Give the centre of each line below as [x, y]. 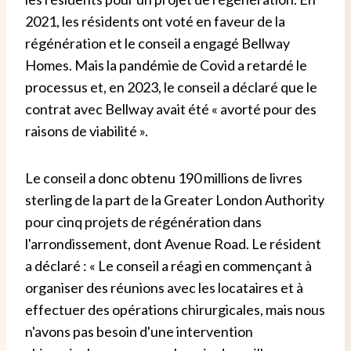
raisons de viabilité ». [87, 130]
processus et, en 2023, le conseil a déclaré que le [171, 87]
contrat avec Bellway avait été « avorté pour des [171, 109]
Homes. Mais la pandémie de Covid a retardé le [166, 65]
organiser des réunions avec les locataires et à [164, 287]
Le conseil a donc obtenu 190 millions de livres [164, 177]
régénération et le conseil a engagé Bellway [157, 43]
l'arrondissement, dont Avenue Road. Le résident [173, 243]
